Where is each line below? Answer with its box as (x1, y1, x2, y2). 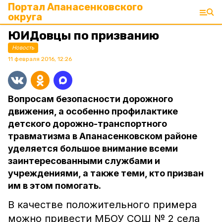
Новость (12, 44, 34, 51)
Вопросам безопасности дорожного (8, 94, 173, 104)
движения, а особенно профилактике (8, 106, 178, 116)
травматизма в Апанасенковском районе (8, 131, 197, 141)
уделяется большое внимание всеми (8, 143, 178, 154)
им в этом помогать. (8, 180, 101, 191)
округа (8, 11, 42, 23)
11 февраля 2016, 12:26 (8, 55, 72, 62)
